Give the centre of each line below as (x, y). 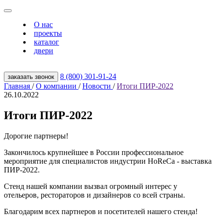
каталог (46, 42)
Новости (98, 86)
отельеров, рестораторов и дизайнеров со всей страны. (94, 195)
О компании (57, 86)
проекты (48, 33)
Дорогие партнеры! (36, 136)
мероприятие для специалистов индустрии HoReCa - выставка (108, 161)
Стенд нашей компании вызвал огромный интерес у (91, 186)
